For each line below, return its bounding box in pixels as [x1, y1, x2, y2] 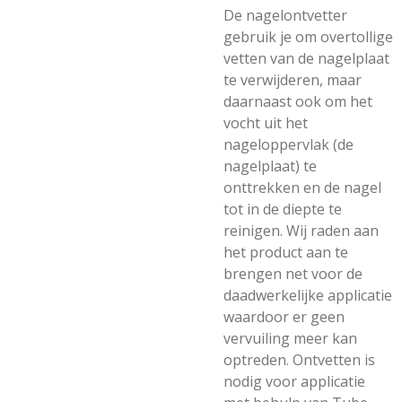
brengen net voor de [223, 264, 363, 284]
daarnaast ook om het [223, 92, 372, 111]
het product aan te [223, 242, 348, 262]
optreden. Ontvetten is [223, 350, 375, 370]
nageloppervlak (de [223, 135, 354, 154]
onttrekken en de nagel [223, 178, 381, 197]
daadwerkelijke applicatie [223, 285, 392, 305]
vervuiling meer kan [223, 328, 357, 348]
